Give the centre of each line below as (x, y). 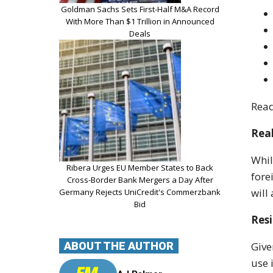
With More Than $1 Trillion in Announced (140, 21)
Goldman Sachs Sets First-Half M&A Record (140, 9)
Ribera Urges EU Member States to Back (140, 167)
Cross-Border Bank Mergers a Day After (140, 179)
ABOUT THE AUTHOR (119, 246)
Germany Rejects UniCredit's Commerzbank (140, 192)
